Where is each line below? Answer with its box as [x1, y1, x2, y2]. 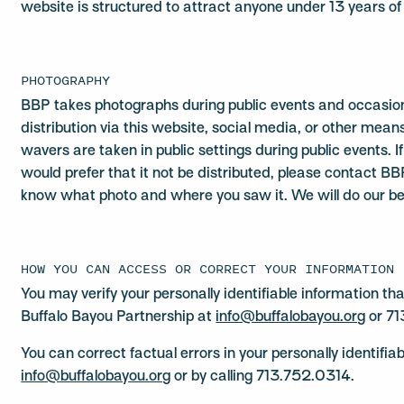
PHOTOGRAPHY [21, 70, 111, 89]
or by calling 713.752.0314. [170, 370, 355, 384]
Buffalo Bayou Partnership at [21, 310, 216, 325]
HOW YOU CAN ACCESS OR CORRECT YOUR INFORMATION [21, 259, 395, 278]
